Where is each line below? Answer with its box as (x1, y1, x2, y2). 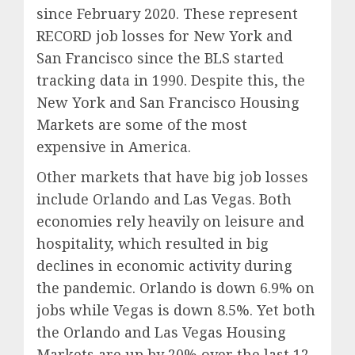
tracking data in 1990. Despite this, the (36, 71, 305, 90)
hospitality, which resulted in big (36, 234, 269, 254)
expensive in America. (36, 137, 191, 157)
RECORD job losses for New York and (36, 26, 292, 46)
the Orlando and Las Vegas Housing (36, 323, 286, 342)
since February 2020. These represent (36, 4, 298, 24)
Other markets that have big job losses (36, 167, 308, 187)
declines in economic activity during (36, 256, 292, 276)
